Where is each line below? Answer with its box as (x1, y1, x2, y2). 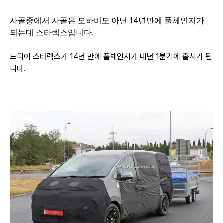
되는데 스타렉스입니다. (10, 28, 94, 37)
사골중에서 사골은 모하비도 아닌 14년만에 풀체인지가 (10, 16, 204, 25)
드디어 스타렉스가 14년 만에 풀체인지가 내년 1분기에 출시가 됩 (10, 51, 212, 61)
